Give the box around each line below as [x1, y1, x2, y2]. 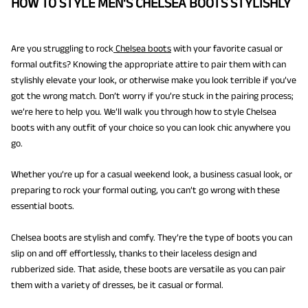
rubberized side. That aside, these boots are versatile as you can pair [11, 263, 285, 274]
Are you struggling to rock [11, 43, 113, 54]
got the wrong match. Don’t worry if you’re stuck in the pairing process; [11, 90, 294, 101]
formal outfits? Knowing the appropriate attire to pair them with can [11, 58, 286, 69]
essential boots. [11, 200, 74, 212]
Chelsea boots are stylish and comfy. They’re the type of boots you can [11, 231, 292, 243]
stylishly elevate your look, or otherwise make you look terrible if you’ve [11, 74, 296, 85]
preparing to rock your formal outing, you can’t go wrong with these [11, 184, 280, 196]
